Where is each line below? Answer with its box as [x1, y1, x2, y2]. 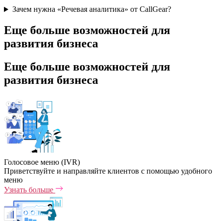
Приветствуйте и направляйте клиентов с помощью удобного [4, 167, 212, 175]
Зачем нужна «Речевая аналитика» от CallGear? [12, 5, 171, 14]
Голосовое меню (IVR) [4, 158, 80, 166]
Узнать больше [4, 185, 55, 194]
